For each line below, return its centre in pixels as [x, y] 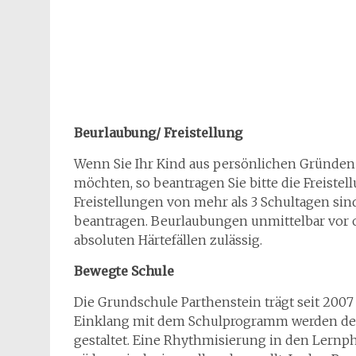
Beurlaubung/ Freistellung [158, 132]
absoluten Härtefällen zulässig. [168, 240]
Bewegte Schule [124, 271]
